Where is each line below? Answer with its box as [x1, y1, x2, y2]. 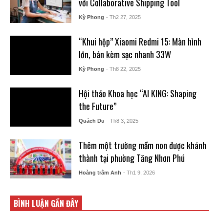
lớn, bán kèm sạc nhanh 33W [78, 47, 171, 61]
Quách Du [78, 117, 105, 124]
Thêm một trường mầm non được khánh [78, 138, 206, 152]
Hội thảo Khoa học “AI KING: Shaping [78, 87, 197, 100]
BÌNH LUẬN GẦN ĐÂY [14, 197, 78, 209]
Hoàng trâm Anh [78, 169, 121, 175]
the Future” [78, 99, 116, 112]
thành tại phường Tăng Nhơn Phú [78, 151, 185, 164]
